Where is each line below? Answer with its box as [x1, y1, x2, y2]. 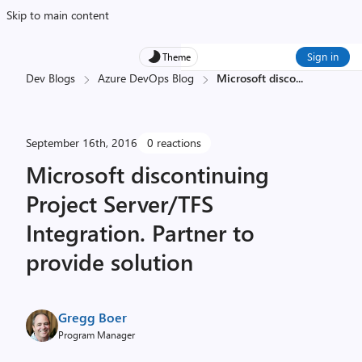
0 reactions [147, 135, 201, 150]
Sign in [307, 49, 339, 63]
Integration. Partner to [26, 217, 255, 247]
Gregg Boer [58, 309, 127, 326]
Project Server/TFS [26, 188, 213, 218]
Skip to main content [6, 7, 109, 23]
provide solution [26, 246, 193, 276]
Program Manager [58, 328, 135, 341]
